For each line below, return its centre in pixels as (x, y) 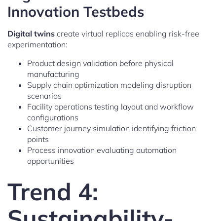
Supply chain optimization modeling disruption (109, 85)
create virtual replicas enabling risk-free (127, 33)
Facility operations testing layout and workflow (110, 106)
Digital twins (31, 33)
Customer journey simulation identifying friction (111, 128)
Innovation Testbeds (76, 11)
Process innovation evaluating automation (102, 150)
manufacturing (53, 74)
